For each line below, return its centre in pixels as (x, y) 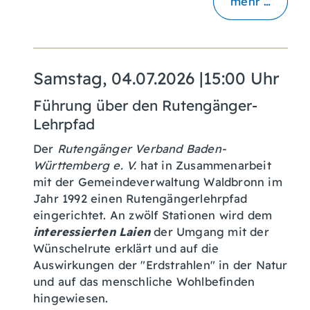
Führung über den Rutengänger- (145, 105)
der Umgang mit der (210, 231)
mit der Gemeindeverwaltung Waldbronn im (158, 182)
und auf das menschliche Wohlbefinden (144, 281)
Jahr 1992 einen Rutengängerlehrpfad (140, 198)
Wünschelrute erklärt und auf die (126, 248)
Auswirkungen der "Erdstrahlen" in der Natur (161, 265)
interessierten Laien (92, 231)
